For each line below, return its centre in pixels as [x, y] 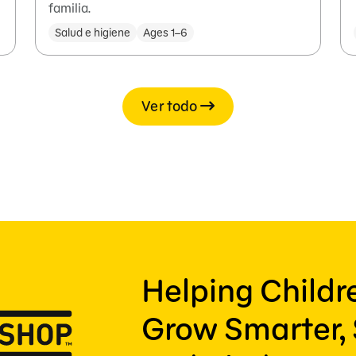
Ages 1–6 [165, 33]
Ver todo [170, 106]
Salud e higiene [93, 33]
